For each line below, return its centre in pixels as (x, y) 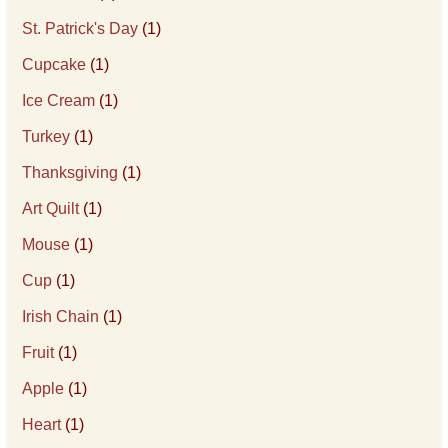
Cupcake (54, 64)
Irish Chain (61, 316)
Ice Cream (59, 100)
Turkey (46, 136)
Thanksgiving (70, 172)
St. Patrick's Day (80, 28)
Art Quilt (51, 208)
